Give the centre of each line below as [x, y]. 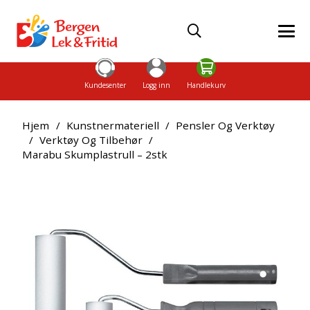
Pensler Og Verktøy [226, 125]
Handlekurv [206, 85]
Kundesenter [106, 85]
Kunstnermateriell [112, 125]
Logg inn [156, 85]
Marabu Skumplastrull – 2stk [95, 154]
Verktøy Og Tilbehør [91, 139]
